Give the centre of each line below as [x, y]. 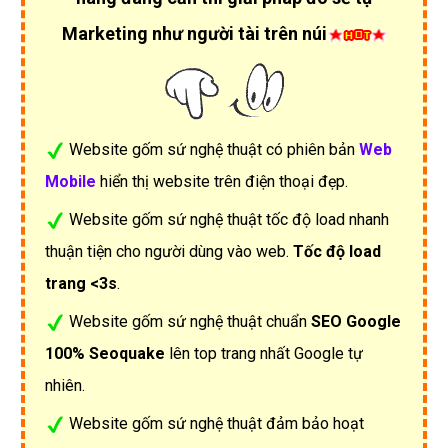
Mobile [70, 181]
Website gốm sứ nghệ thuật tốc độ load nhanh [229, 219]
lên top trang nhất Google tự [264, 353]
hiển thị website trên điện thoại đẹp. [222, 181]
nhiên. [65, 385]
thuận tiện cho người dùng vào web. [169, 251]
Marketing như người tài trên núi [194, 33]
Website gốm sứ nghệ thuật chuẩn [190, 321]
